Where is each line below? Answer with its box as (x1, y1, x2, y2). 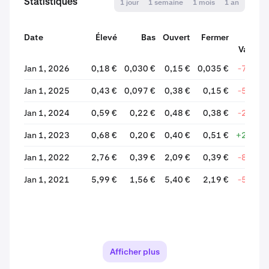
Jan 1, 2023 (24, 130, 70, 141)
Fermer (201, 32, 229, 43)
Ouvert (163, 32, 190, 43)
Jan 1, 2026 (24, 63, 70, 74)
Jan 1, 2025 (24, 85, 70, 96)
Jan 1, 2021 (24, 174, 70, 185)
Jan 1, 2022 (24, 152, 70, 163)
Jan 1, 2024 (24, 107, 70, 118)
